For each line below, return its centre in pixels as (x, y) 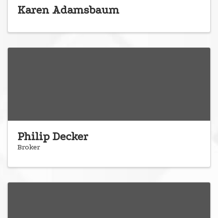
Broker (29, 147)
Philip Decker (53, 137)
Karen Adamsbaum (68, 10)
